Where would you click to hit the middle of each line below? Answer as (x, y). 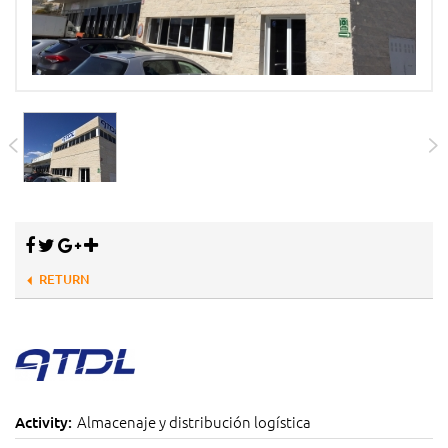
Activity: (43, 422)
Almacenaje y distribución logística (194, 422)
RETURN (64, 278)
